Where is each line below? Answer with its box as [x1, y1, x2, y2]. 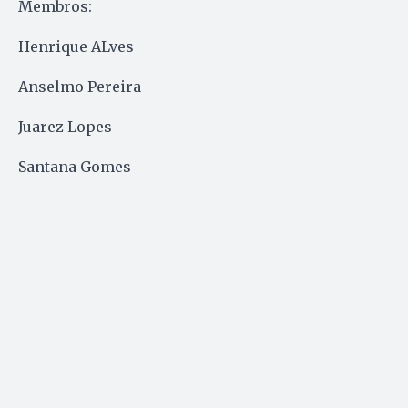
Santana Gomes [18, 157, 131, 176]
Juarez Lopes [18, 117, 112, 136]
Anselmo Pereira [18, 76, 141, 96]
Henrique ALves [18, 36, 134, 56]
